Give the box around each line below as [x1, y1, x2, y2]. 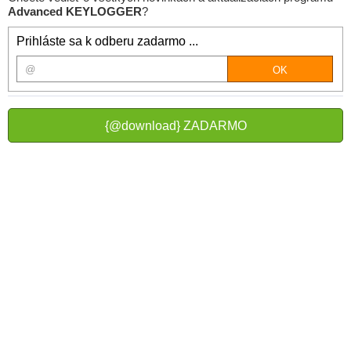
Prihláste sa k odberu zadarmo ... [16, 34, 198, 48]
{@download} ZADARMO [104, 119, 247, 132]
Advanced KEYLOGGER [8, 5, 142, 18]
